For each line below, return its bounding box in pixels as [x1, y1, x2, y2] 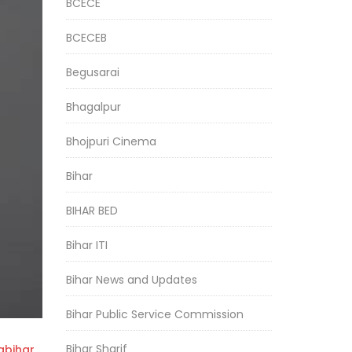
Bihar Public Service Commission [65, 306, 244, 322]
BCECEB [65, 30, 107, 46]
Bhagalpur [65, 99, 121, 115]
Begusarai [65, 64, 119, 80]
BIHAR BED [65, 203, 118, 218]
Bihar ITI [65, 237, 108, 253]
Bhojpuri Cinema [65, 134, 156, 149]
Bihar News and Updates [65, 272, 197, 288]
